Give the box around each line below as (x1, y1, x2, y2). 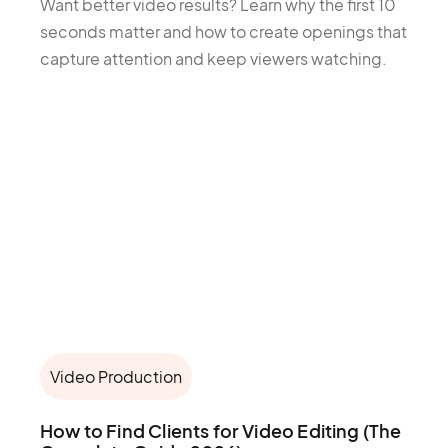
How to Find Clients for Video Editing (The (40, 419, 402, 442)
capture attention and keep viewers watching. (40, 48, 387, 70)
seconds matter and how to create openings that (40, 21, 407, 43)
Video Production (50, 366, 182, 387)
